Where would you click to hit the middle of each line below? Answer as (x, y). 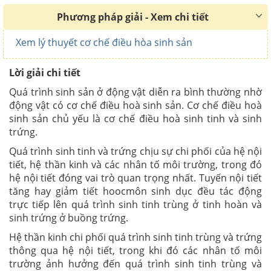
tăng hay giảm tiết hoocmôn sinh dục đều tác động (135, 191)
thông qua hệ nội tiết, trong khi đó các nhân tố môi (135, 250)
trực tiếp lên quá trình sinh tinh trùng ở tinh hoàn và (135, 204)
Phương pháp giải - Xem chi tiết (132, 17)
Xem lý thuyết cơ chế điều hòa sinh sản (104, 42)
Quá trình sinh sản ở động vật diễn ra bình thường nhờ (135, 92)
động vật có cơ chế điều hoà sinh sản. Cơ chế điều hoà (135, 105)
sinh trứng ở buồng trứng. (69, 217)
